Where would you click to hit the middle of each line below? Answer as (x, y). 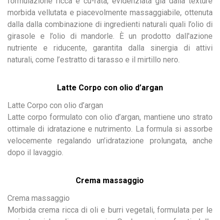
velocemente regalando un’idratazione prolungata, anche (110, 140)
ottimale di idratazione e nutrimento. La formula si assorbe (110, 129)
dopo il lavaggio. (35, 152)
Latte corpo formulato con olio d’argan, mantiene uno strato (110, 117)
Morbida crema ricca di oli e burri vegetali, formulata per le (110, 210)
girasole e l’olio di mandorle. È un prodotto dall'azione (110, 36)
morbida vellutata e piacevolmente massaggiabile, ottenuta (110, 12)
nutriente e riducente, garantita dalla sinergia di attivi (110, 48)
